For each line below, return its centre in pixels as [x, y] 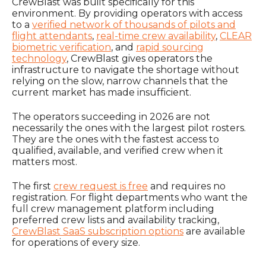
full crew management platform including [113, 209]
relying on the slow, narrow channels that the [120, 81]
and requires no [187, 186]
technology [39, 58]
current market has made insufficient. [102, 92]
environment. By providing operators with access [127, 13]
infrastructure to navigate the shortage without [126, 69]
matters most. [45, 161]
